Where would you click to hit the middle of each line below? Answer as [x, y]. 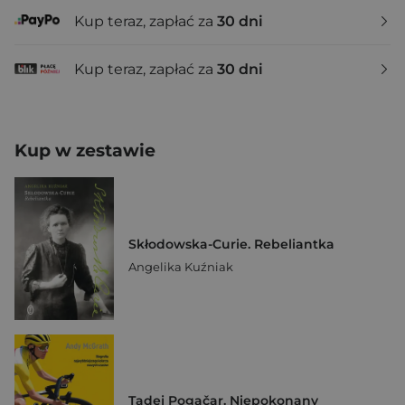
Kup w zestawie [85, 151]
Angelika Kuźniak [181, 266]
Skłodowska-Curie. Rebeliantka [231, 244]
